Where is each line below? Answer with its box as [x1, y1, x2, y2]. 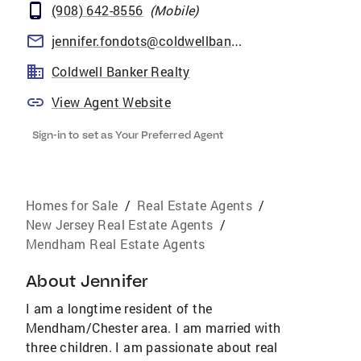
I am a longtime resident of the [26, 300, 213, 317]
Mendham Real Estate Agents [26, 235, 205, 252]
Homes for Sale [26, 197, 118, 214]
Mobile [154, 2, 195, 19]
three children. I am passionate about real [26, 338, 278, 355]
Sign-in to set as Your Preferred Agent [32, 128, 223, 141]
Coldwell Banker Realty [52, 63, 190, 80]
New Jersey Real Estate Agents [26, 216, 214, 233]
